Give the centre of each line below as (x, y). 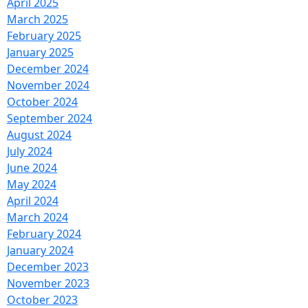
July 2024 (30, 151)
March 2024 (37, 217)
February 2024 (44, 233)
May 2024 (32, 184)
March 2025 (37, 19)
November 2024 (48, 85)
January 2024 (40, 250)
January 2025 (40, 52)
